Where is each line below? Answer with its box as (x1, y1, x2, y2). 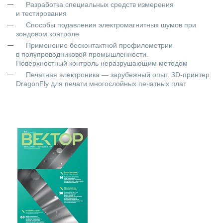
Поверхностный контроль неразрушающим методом (16, 59, 188, 67)
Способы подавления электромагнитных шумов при (26, 21, 196, 29)
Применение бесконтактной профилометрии (26, 41, 173, 49)
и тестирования (16, 9, 67, 17)
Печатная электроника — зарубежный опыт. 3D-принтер (26, 71, 210, 79)
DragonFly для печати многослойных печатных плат (16, 80, 186, 88)
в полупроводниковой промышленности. (16, 50, 148, 58)
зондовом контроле (16, 30, 79, 38)
